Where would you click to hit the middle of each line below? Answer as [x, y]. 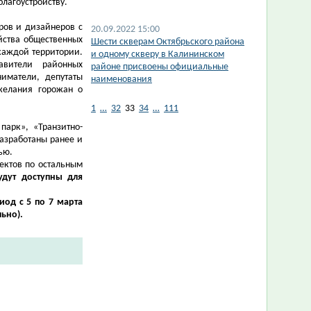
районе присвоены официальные [160, 67]
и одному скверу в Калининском [158, 54]
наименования [121, 79]
